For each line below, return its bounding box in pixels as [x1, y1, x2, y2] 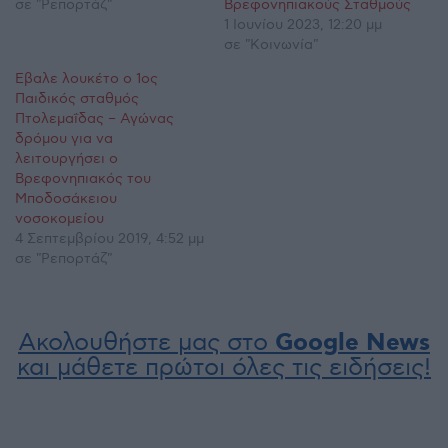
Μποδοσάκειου [15, 189, 117, 207]
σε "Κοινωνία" [224, 35, 318, 53]
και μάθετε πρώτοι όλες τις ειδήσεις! [17, 352, 431, 382]
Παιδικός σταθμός [15, 89, 139, 107]
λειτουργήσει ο [15, 149, 118, 167]
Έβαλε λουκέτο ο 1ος [15, 69, 158, 87]
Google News [275, 327, 430, 359]
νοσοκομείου [15, 209, 104, 227]
